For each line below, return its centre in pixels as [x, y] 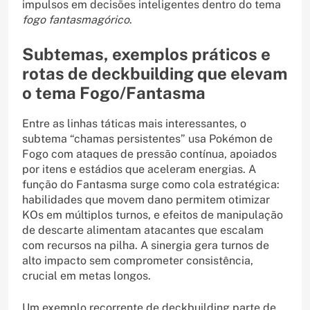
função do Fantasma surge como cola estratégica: [151, 185]
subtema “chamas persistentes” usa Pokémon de [147, 139]
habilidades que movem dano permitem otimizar [146, 200]
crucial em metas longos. [86, 276]
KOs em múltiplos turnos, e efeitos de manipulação [153, 215]
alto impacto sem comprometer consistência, [138, 261]
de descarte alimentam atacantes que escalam [143, 230]
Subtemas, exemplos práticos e [146, 54]
